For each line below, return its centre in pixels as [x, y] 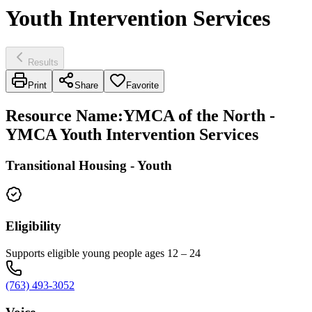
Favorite [142, 85]
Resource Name [62, 115]
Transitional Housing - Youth [89, 165]
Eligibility [33, 226]
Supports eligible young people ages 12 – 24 [103, 253]
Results [43, 62]
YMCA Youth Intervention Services [132, 134]
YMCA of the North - [199, 115]
